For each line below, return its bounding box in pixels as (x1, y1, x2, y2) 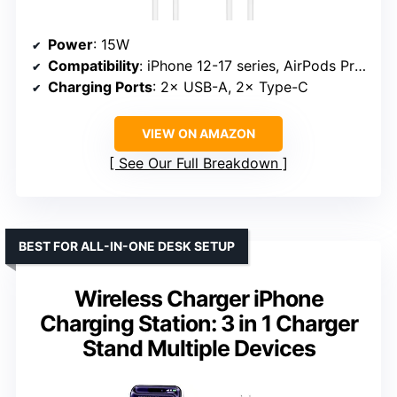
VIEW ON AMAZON (142, 126, 255, 142)
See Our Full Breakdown (119, 154, 278, 173)
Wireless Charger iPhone (74, 285, 323, 313)
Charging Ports (48, 78, 152, 97)
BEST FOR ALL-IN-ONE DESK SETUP (19, 238, 235, 254)
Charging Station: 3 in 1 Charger (39, 310, 358, 338)
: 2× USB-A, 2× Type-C (152, 78, 308, 97)
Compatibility (48, 57, 139, 75)
